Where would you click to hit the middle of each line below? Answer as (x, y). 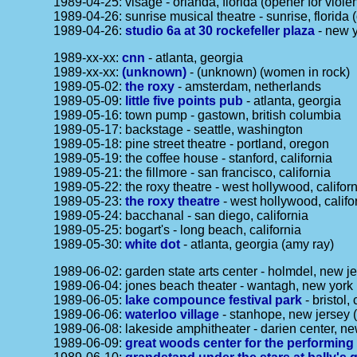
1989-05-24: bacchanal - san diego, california (181, 216)
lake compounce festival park (214, 300)
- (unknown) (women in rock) (269, 72)
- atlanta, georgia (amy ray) (257, 244)
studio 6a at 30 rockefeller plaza (220, 31)
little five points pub (184, 101)
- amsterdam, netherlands (248, 86)
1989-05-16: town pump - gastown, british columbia (198, 115)
